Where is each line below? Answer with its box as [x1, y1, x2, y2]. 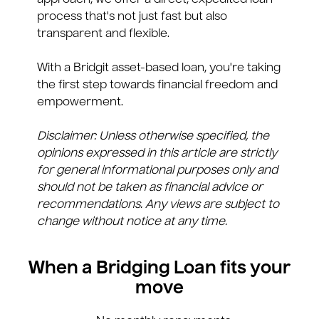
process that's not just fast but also [37, 11, 227, 23]
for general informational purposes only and [37, 165, 278, 177]
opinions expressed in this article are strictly [37, 148, 277, 160]
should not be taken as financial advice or [37, 182, 263, 194]
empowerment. [37, 97, 123, 109]
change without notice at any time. [37, 216, 227, 229]
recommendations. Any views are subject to [37, 199, 279, 211]
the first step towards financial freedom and [37, 80, 278, 92]
